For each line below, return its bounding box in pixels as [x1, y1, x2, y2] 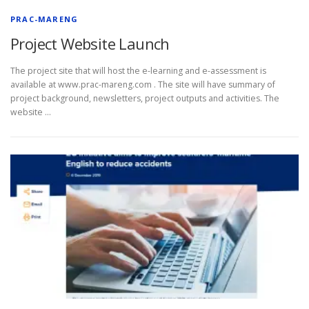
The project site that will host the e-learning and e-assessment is [10, 65, 266, 77]
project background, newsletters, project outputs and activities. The [10, 92, 279, 105]
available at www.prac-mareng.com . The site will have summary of [10, 79, 275, 91]
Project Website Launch [10, 33, 170, 54]
